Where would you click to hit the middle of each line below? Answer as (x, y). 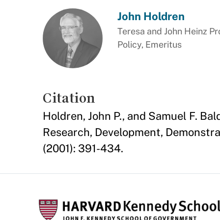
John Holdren (151, 16)
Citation (69, 98)
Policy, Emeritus (149, 44)
